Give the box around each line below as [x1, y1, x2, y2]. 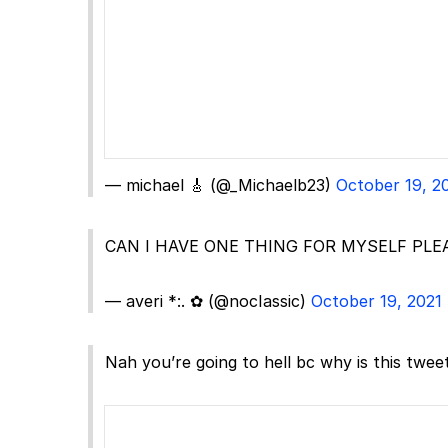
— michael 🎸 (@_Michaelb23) [105, 174, 336, 195]
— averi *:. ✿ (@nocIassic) [105, 290, 311, 311]
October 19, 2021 [311, 290, 442, 311]
